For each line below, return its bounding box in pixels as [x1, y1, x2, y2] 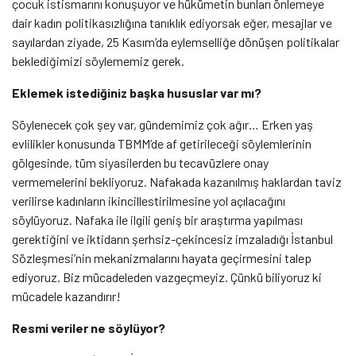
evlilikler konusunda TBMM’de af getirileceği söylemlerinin [12, 135, 311, 151]
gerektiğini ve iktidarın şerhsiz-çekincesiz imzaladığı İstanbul [12, 230, 333, 246]
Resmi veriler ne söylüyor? [12, 319, 168, 335]
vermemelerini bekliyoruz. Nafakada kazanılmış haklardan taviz [12, 173, 342, 189]
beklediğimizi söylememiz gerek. [12, 52, 184, 68]
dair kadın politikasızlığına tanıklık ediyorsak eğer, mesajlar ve [12, 14, 332, 30]
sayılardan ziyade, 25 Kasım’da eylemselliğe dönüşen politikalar [12, 33, 339, 49]
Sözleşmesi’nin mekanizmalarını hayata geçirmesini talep [12, 250, 311, 265]
